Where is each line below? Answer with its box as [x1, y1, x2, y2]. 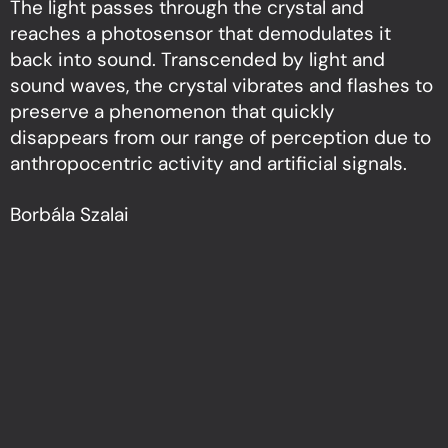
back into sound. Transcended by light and [10, 47, 385, 72]
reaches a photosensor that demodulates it [10, 21, 391, 46]
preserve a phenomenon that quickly [10, 99, 335, 124]
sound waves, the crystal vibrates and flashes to [10, 73, 433, 98]
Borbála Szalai [10, 202, 129, 227]
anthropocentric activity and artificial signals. [10, 151, 407, 176]
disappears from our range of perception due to [10, 125, 431, 150]
